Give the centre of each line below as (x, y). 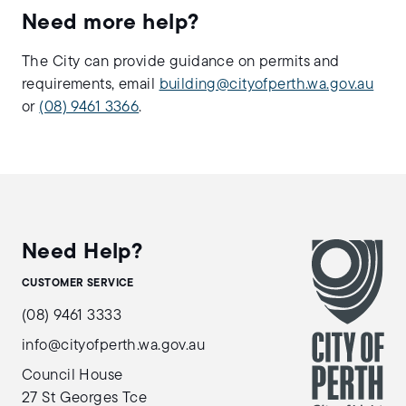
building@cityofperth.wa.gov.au (266, 85)
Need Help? (82, 253)
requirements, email (91, 85)
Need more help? (111, 24)
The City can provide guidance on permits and (181, 62)
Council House (72, 376)
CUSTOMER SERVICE (78, 284)
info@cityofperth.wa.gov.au (114, 346)
